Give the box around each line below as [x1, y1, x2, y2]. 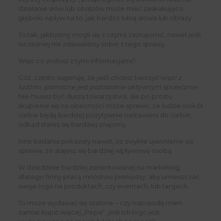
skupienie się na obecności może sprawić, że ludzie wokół [18, 102, 203, 110]
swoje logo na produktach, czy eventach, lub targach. [18, 182, 189, 190]
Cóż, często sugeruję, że [18, 74, 97, 82]
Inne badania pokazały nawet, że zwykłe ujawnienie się [18, 137, 193, 146]
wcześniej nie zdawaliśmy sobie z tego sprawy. [18, 40, 166, 48]
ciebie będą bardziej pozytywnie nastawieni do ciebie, [18, 111, 192, 119]
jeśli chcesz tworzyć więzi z [96, 74, 182, 82]
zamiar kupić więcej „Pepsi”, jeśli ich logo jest [18, 208, 160, 217]
